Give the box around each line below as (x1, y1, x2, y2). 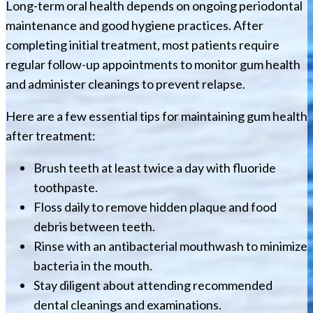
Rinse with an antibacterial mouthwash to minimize (34, 238, 307, 254)
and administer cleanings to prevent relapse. (6, 76, 245, 92)
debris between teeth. (34, 219, 155, 234)
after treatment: (6, 128, 96, 143)
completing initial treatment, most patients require (6, 37, 279, 52)
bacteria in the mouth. (34, 258, 152, 273)
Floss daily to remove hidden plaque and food (34, 199, 277, 214)
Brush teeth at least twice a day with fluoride (34, 160, 276, 175)
